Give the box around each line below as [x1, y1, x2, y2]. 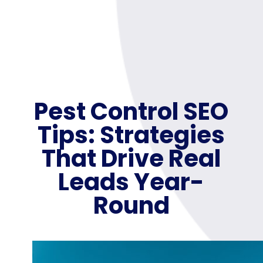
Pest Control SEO [34, 95, 229, 128]
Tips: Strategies [38, 118, 225, 151]
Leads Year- [58, 165, 205, 198]
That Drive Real [42, 141, 221, 175]
